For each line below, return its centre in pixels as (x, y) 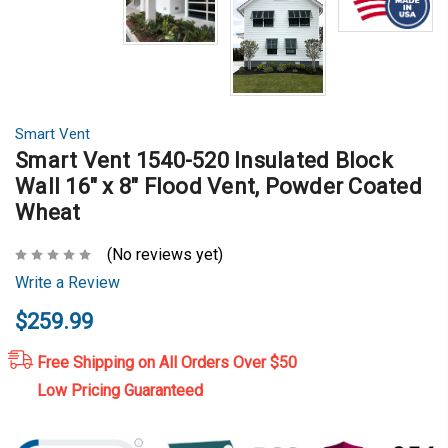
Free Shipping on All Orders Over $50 (166, 363)
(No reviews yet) (165, 255)
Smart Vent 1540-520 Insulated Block (204, 160)
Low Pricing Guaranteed (119, 391)
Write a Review (67, 283)
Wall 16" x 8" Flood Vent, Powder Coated (218, 186)
